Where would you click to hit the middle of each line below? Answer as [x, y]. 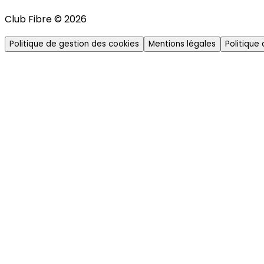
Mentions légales [182, 44]
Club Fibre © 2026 [46, 19]
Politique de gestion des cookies [74, 44]
